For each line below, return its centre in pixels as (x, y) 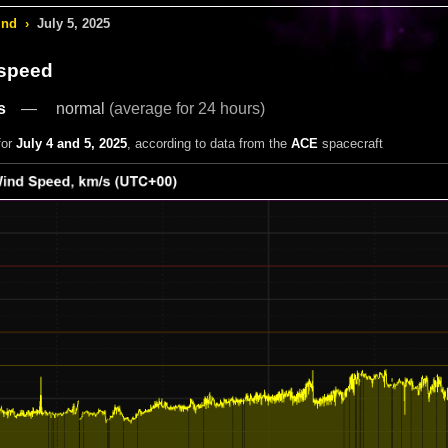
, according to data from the (208, 143)
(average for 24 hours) (186, 108)
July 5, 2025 (73, 24)
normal (82, 108)
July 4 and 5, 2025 (71, 143)
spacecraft (350, 143)
